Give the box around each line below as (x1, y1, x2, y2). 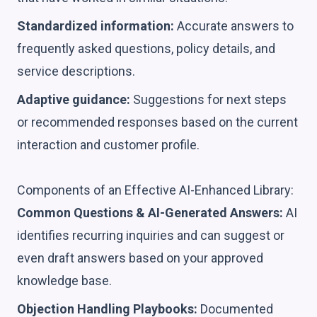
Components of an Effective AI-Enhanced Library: (17, 182, 294, 197)
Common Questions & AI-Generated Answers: (17, 204, 283, 220)
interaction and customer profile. (17, 137, 200, 152)
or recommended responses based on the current (17, 114, 298, 129)
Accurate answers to (174, 18, 294, 33)
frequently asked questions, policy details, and (17, 40, 275, 56)
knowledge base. (17, 272, 112, 288)
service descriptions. (17, 63, 135, 79)
